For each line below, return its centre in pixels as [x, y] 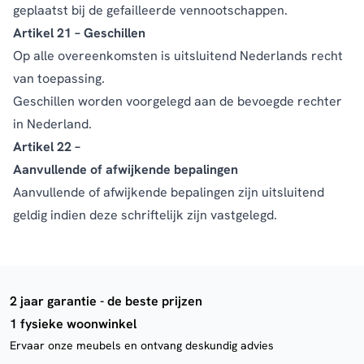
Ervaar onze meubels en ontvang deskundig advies [142, 345]
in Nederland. [52, 123]
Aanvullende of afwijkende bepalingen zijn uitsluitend [169, 192]
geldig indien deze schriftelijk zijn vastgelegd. [145, 214]
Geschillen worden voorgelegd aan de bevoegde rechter [178, 101]
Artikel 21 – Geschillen [79, 32]
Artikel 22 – [47, 146]
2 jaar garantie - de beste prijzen [106, 301]
